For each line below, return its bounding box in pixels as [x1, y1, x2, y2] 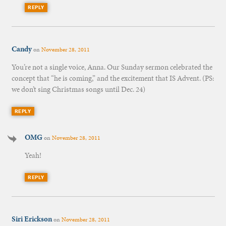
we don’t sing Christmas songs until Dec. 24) [11, 84, 145, 95]
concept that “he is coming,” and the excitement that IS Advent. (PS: [11, 73, 214, 84]
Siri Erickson [11, 213, 52, 224]
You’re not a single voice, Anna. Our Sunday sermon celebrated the [11, 62, 212, 73]
